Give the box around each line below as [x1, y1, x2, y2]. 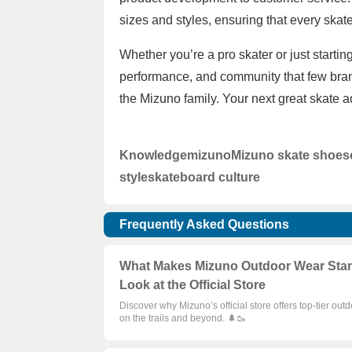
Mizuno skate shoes [231, 148, 350, 163]
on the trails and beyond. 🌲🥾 [119, 313, 246, 324]
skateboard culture [148, 170, 260, 185]
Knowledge [119, 148, 187, 163]
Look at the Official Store [119, 278, 266, 292]
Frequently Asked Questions [119, 218, 289, 232]
